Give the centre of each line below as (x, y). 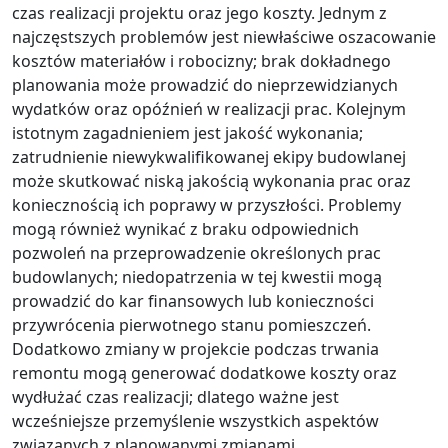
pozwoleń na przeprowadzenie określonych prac (196, 253)
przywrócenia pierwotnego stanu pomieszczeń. (191, 325)
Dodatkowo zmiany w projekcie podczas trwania (195, 349)
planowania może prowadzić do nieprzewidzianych (205, 85)
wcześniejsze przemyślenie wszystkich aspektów (195, 421)
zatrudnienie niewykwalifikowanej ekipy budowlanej (209, 157)
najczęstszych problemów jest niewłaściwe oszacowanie (224, 37)
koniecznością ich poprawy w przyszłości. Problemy (206, 205)
